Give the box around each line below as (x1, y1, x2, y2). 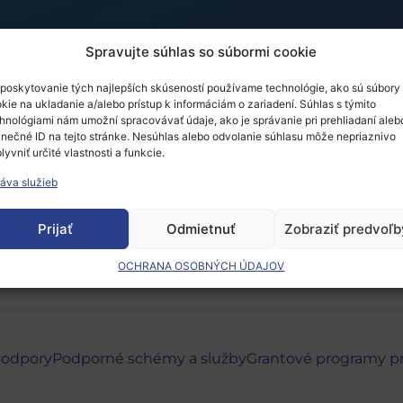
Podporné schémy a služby (52, 350, 246, 368)
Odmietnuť (166, 219, 237, 237)
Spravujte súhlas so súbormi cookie (85, 43, 318, 60)
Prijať (38, 219, 74, 237)
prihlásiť (50, 211, 104, 229)
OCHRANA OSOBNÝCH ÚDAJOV (118, 259, 285, 273)
